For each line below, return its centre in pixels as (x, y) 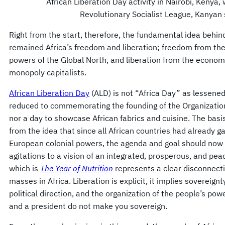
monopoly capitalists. (48, 73)
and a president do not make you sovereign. (88, 206)
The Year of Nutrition (77, 168)
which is (25, 168)
